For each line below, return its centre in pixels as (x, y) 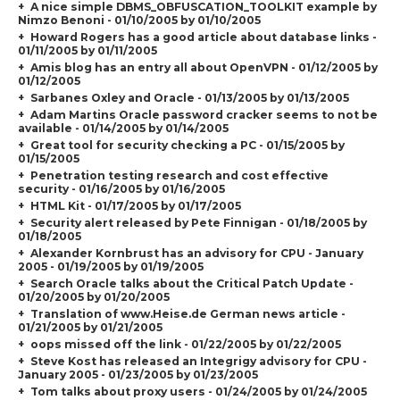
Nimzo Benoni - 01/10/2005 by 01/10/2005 (140, 20)
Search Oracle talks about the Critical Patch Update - (192, 283)
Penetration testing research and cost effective (179, 175)
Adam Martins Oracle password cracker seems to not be (204, 114)
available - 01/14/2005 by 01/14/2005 (124, 128)
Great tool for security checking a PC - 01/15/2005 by (187, 145)
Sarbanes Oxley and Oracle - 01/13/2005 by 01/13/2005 (189, 97)
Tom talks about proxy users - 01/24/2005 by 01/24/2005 (198, 391)
